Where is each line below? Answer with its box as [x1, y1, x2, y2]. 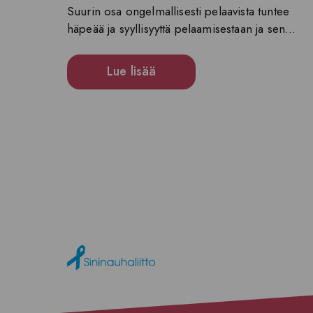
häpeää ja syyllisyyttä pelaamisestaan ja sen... [67, 20, 296, 37]
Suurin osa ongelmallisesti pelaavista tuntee [67, 2, 290, 20]
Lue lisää [107, 62, 156, 81]
